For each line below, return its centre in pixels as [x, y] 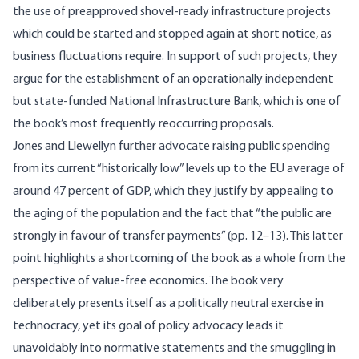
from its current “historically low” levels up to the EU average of [179, 169]
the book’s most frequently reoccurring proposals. [143, 125]
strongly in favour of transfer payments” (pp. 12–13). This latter [178, 237]
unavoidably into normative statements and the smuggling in [174, 349]
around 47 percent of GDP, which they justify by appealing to [173, 192]
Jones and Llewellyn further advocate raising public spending [171, 147]
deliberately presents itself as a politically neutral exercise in [168, 304]
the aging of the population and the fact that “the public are [172, 214]
